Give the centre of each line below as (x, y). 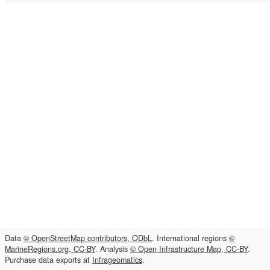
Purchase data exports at (49, 260)
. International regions (190, 238)
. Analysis (113, 249)
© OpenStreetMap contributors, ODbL (88, 238)
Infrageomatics (117, 260)
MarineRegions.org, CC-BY (50, 249)
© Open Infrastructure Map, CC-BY (189, 249)
